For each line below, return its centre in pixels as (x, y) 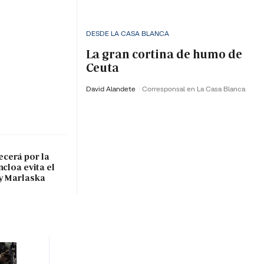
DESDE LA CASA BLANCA (127, 34)
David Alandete (111, 89)
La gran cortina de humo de (164, 54)
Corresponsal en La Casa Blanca (193, 89)
